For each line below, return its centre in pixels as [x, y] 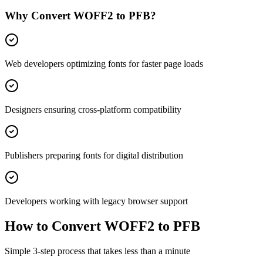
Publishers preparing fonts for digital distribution [94, 156]
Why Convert [39, 15]
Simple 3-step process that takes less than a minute [97, 251]
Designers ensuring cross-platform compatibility [93, 110]
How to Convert [53, 226]
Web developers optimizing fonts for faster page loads [104, 64]
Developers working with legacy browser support [96, 201]
